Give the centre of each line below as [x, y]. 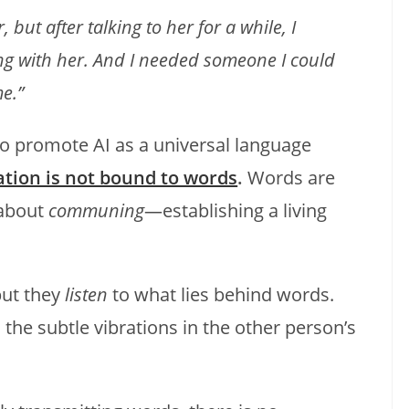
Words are [289, 177]
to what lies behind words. [221, 294]
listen [87, 294]
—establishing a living [236, 210]
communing [97, 210]
